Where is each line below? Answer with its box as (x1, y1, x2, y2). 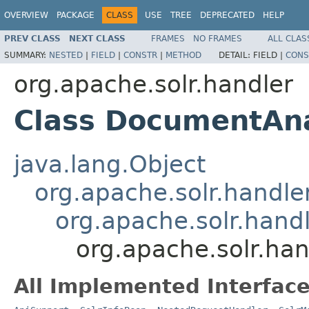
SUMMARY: (4, 50, 49, 60)
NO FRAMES (193, 33, 242, 43)
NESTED (49, 50, 83, 60)
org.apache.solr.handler (14, 70, 293, 98)
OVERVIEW (4, 10, 48, 20)
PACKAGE (57, 10, 94, 20)
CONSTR (123, 50, 157, 60)
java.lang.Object (14, 150, 206, 178)
